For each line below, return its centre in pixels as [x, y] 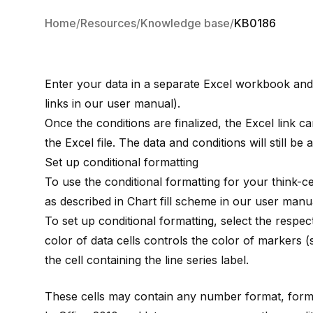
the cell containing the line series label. [147, 260]
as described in [86, 201]
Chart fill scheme [172, 201]
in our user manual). [124, 103]
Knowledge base [185, 23]
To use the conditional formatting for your [158, 182]
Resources [108, 23]
